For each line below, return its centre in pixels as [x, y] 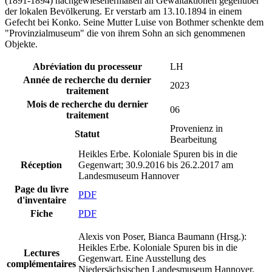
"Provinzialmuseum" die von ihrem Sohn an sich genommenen [125, 33]
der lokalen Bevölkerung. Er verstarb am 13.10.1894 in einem [123, 12]
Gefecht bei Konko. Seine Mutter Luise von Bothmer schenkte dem [134, 22]
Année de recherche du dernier [87, 80]
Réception [41, 165]
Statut [87, 134]
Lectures [41, 253]
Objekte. [21, 44]
